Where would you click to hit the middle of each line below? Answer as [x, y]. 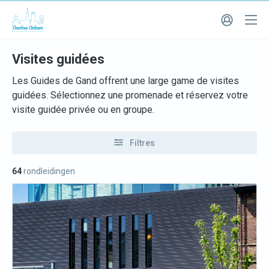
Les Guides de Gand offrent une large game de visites [125, 81]
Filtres [141, 143]
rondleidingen [48, 171]
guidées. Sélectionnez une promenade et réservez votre [130, 95]
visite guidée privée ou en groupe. [83, 110]
